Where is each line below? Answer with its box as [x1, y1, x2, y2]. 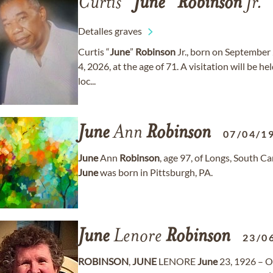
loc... [78, 75, 96, 87]
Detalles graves [78, 25, 142, 37]
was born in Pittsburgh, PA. [98, 166, 213, 178]
